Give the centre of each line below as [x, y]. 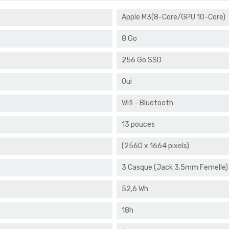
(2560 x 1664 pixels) [155, 146]
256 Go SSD [142, 60]
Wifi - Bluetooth [147, 103]
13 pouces [138, 124]
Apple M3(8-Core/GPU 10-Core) [174, 17]
